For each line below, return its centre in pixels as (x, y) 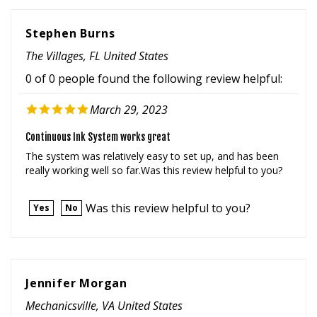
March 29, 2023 (129, 94)
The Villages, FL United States (97, 40)
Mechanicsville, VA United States (104, 290)
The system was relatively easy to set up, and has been (152, 141)
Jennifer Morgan (76, 267)
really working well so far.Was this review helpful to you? (154, 155)
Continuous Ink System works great (98, 122)
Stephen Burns (70, 17)
